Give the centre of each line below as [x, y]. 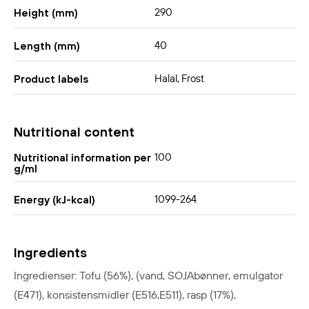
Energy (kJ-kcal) [54, 199]
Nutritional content [74, 132]
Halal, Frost [179, 79]
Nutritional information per [82, 157]
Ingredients [50, 252]
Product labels [51, 79]
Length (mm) [47, 46]
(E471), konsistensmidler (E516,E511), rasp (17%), [125, 295]
